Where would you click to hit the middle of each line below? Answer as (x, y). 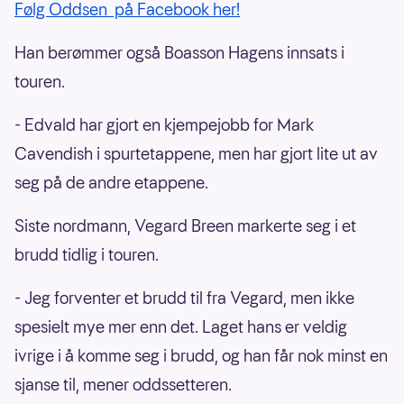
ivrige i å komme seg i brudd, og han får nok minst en (201, 356)
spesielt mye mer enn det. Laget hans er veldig (181, 327)
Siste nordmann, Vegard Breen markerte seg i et (185, 226)
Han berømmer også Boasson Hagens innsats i (179, 53)
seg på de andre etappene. (111, 183)
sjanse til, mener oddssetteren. (123, 385)
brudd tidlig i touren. (87, 255)
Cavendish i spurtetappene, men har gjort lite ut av (196, 154)
